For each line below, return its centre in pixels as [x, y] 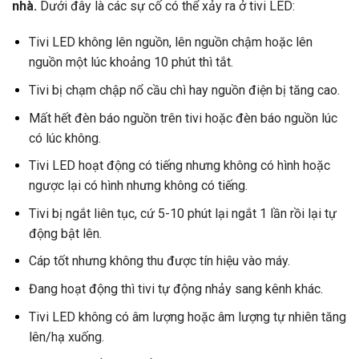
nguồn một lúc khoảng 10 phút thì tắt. [131, 63]
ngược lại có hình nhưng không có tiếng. [138, 186]
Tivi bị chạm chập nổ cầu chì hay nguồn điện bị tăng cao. [184, 91]
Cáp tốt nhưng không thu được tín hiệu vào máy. [159, 261]
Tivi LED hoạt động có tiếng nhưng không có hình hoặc [179, 166]
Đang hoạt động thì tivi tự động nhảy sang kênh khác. [175, 289]
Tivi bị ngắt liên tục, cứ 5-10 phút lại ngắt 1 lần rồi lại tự [182, 213]
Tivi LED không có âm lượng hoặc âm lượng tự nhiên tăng [187, 317]
